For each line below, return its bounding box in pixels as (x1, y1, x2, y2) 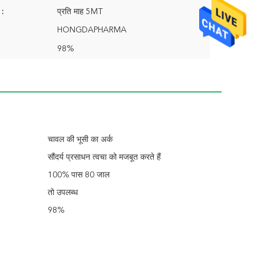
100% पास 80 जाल (48, 171, 110, 179)
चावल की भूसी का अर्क (48, 136, 113, 144)
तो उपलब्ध (48, 189, 78, 197)
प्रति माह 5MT (57, 8, 103, 16)
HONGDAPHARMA (57, 26, 127, 34)
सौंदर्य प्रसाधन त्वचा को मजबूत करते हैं (48, 153, 161, 161)
